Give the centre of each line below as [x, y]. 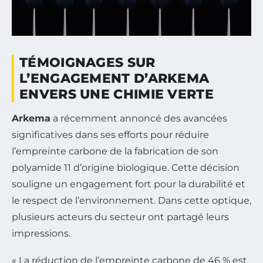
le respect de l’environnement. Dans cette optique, [131, 201]
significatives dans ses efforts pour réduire [110, 135]
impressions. [41, 234]
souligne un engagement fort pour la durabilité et [129, 184]
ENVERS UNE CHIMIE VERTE [117, 95]
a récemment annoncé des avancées [139, 119]
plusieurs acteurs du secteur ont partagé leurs [120, 217]
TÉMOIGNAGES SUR [87, 63]
